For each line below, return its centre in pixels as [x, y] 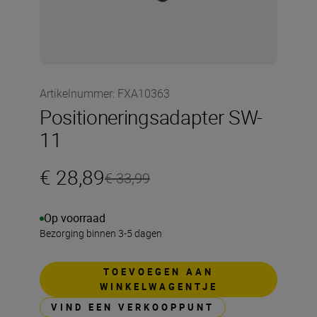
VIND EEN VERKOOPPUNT [133, 307]
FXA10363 [144, 93]
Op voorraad [75, 218]
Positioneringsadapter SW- [151, 117]
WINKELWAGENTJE [158, 287]
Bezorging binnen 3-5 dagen [101, 233]
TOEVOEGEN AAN [158, 272]
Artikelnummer [76, 93]
